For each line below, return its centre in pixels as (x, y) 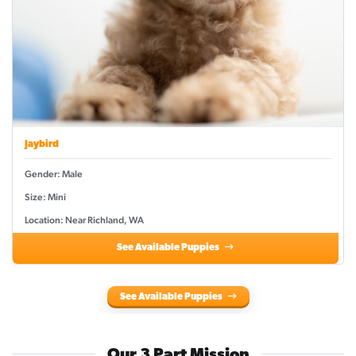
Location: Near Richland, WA (84, 221)
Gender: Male (54, 174)
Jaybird (42, 145)
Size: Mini (45, 197)
